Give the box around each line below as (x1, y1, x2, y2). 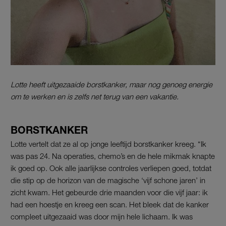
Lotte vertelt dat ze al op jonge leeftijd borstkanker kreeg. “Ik (11, 139, 206, 149)
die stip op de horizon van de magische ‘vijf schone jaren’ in (11, 176, 205, 185)
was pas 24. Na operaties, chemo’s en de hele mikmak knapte (11, 151, 215, 161)
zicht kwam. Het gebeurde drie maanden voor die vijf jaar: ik (11, 188, 208, 197)
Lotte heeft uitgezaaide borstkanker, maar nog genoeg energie (11, 80, 212, 89)
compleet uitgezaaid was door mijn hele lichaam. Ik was (11, 212, 193, 221)
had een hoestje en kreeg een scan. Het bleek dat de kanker (11, 200, 209, 209)
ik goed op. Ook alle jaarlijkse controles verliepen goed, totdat (11, 163, 211, 173)
